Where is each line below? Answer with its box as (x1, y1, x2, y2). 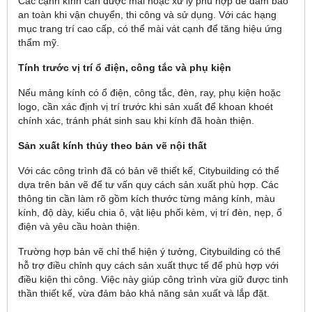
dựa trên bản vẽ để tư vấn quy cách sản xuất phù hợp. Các (18, 179, 279, 190)
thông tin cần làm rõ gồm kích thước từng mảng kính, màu (18, 193, 275, 204)
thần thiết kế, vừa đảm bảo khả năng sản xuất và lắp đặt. (18, 288, 270, 299)
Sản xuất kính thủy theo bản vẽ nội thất (18, 140, 207, 151)
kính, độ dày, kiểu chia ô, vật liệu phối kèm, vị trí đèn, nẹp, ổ (18, 207, 282, 218)
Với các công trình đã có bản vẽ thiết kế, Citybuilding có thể (18, 165, 279, 176)
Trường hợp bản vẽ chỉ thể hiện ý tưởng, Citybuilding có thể (18, 246, 281, 257)
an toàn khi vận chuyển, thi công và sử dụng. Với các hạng (18, 9, 276, 20)
